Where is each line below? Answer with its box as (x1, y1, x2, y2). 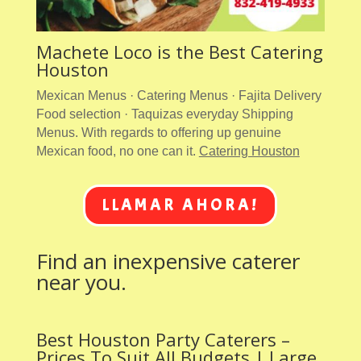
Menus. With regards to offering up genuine (35, 125, 281, 139)
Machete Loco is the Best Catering (35, 39, 323, 64)
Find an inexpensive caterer (35, 246, 300, 276)
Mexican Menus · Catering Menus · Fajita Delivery (35, 88, 322, 102)
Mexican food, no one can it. (35, 143, 199, 158)
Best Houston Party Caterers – (35, 326, 290, 351)
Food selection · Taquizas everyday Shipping (35, 106, 293, 121)
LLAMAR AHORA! (102, 194, 259, 215)
